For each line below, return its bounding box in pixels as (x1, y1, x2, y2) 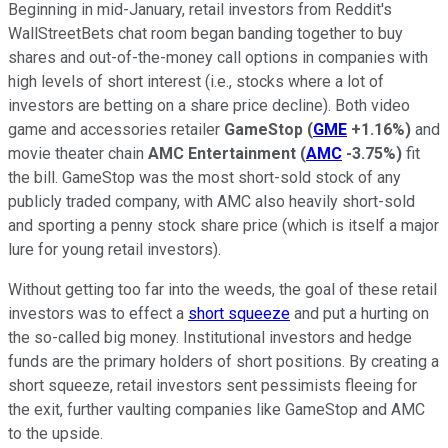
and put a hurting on (290, 303, 429, 323)
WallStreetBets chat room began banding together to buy (8, 23, 403, 43)
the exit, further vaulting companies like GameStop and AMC (8, 399, 425, 419)
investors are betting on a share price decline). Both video (8, 95, 410, 115)
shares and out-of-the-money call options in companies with (8, 47, 428, 67)
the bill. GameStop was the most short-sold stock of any (8, 167, 401, 187)
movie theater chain (8, 143, 148, 163)
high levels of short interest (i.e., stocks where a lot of (8, 71, 384, 91)
